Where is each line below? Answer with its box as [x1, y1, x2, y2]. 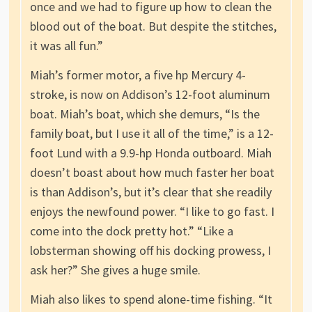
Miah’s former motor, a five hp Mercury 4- [29, 67, 246, 84]
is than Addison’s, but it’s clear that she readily [29, 184, 272, 201]
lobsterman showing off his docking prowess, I [29, 242, 271, 259]
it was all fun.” [29, 38, 103, 54]
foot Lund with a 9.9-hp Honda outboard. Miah [29, 145, 272, 162]
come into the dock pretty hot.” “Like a [29, 223, 233, 240]
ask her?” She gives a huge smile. [29, 262, 201, 279]
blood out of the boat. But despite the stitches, [29, 18, 276, 35]
